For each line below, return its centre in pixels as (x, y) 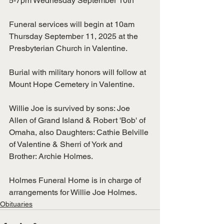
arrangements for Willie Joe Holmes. (73, 192)
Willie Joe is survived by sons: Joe (70, 108)
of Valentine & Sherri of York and (67, 144)
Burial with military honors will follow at (78, 72)
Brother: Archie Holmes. (52, 156)
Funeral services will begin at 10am (73, 24)
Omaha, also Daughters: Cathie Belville (80, 132)
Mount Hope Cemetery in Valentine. (72, 84)
